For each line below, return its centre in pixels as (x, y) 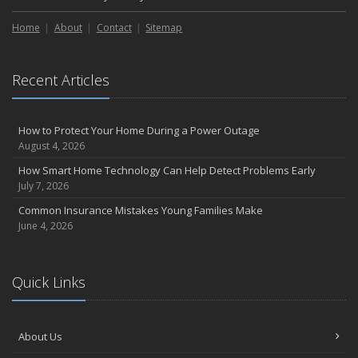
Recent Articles (61, 80)
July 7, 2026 (44, 186)
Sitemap (164, 28)
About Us (40, 337)
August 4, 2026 (52, 146)
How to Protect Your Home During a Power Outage (139, 131)
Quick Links (49, 282)
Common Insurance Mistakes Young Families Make (141, 211)
